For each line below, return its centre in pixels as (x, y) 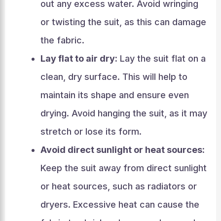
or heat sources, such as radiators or (118, 186)
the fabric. (62, 40)
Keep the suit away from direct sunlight (123, 168)
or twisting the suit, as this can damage (123, 22)
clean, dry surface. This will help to (114, 77)
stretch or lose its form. (91, 131)
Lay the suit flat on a (161, 58)
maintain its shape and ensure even (114, 95)
